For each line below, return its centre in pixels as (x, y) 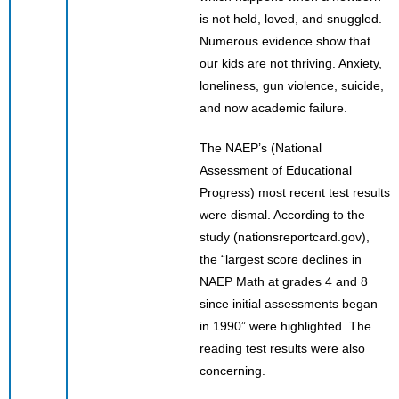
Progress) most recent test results (295, 192)
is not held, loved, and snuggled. (291, 18)
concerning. (232, 370)
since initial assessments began (289, 303)
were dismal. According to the (282, 214)
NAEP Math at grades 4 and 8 (284, 281)
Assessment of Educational (276, 170)
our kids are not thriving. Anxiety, (291, 63)
